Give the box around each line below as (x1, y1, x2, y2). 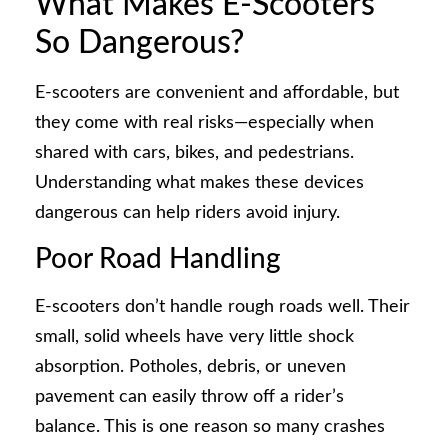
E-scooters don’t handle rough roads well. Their (35, 297, 410, 316)
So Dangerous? (35, 27, 244, 60)
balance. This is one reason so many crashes (35, 417, 385, 436)
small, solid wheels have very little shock (35, 327, 354, 346)
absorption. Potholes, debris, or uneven (35, 357, 346, 376)
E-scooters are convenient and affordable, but (35, 84, 399, 103)
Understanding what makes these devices (35, 174, 364, 193)
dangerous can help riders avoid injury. (35, 204, 340, 223)
